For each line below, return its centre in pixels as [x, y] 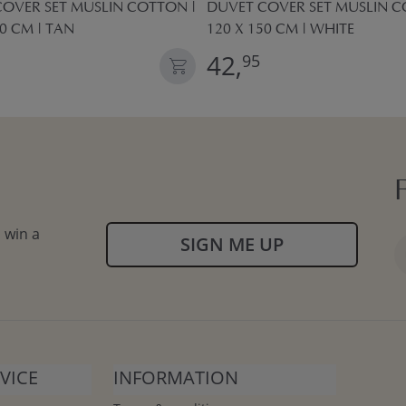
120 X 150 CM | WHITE [280, 30]
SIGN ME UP [232, 244]
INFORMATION [175, 377]
